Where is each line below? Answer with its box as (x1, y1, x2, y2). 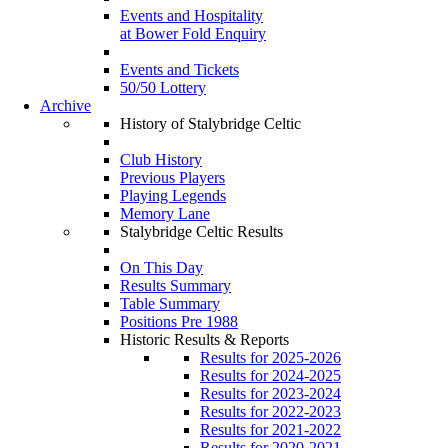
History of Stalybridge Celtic (120, 114, 301, 132)
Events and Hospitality (120, 6, 263, 24)
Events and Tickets (120, 60, 239, 78)
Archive (40, 96, 91, 114)
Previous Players (120, 168, 225, 186)
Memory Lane (120, 204, 210, 222)
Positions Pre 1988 (120, 312, 238, 330)
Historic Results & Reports (120, 330, 289, 348)
